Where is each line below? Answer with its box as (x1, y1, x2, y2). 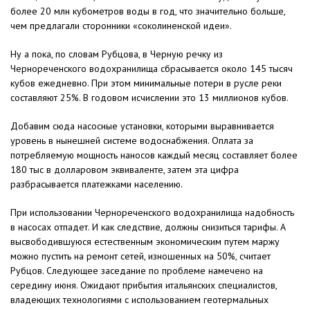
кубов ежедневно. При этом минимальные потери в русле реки (10, 77, 282, 90)
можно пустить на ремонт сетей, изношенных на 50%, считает (10, 250, 271, 263)
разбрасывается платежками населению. (10, 178, 183, 191)
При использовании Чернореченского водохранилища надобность (10, 206, 294, 219)
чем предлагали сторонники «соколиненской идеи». (10, 19, 232, 33)
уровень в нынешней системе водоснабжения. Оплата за (10, 134, 253, 147)
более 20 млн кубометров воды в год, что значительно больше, (10, 5, 285, 18)
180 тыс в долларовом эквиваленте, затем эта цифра (10, 163, 239, 176)
